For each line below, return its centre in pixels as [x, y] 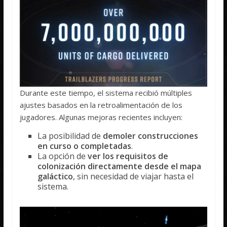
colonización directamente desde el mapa [120, 166]
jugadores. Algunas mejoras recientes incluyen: [101, 117]
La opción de [63, 156]
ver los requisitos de [128, 156]
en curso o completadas [85, 146]
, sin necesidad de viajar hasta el [134, 177]
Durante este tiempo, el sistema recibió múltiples [106, 93]
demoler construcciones [151, 136]
